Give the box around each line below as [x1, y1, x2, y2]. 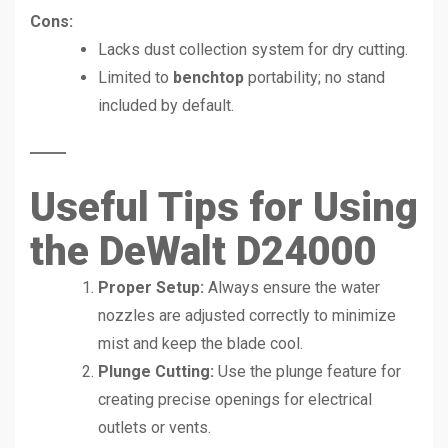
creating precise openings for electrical [98, 389, 372, 409]
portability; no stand [244, 67, 385, 87]
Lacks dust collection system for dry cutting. [98, 39, 408, 59]
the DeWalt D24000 [30, 227, 376, 275]
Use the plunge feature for [214, 361, 401, 381]
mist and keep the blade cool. [98, 333, 303, 353]
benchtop [173, 67, 244, 87]
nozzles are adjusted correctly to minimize [98, 305, 396, 325]
